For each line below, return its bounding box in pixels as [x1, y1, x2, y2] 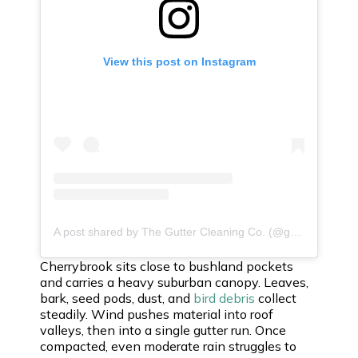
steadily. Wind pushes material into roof [40, 305, 273, 322]
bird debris [193, 289, 255, 306]
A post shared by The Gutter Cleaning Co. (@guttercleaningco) [290, 225, 301, 238]
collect [255, 289, 296, 306]
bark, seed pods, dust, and [40, 289, 193, 306]
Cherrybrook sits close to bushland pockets [40, 257, 293, 274]
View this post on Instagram [102, 54, 256, 68]
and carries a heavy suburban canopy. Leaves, [40, 273, 308, 290]
